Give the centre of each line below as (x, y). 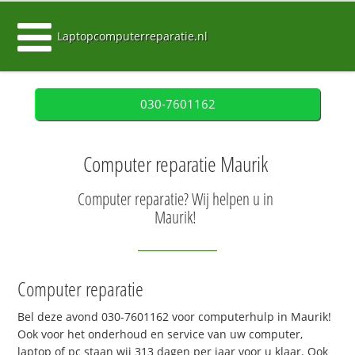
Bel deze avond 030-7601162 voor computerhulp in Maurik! (175, 317)
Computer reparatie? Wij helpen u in (176, 199)
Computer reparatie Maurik (176, 164)
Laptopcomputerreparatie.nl (133, 36)
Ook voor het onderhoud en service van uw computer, (160, 334)
